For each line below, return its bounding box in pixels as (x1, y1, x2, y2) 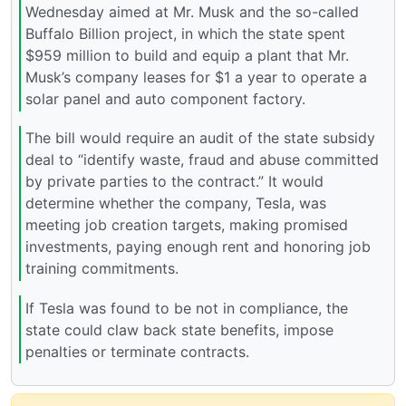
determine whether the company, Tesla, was (25, 194, 326, 213)
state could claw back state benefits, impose (25, 320, 333, 339)
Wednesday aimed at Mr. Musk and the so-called (25, 3, 359, 22)
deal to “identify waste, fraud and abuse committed (25, 150, 379, 169)
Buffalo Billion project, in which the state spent (25, 24, 345, 43)
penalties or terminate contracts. (25, 342, 249, 361)
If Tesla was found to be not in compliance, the (25, 298, 348, 317)
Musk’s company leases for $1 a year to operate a (25, 68, 367, 87)
